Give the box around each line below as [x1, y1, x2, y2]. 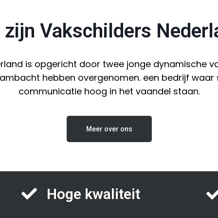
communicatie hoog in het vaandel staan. [18, 85, 200, 97]
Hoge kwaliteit [46, 185, 140, 202]
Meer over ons [86, 125, 132, 133]
